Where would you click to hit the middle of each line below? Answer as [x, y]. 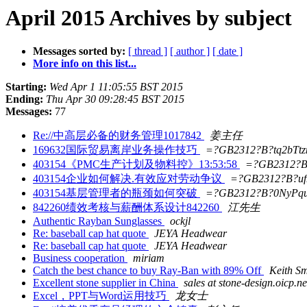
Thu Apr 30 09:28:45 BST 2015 [115, 99]
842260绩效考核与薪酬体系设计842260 [127, 208]
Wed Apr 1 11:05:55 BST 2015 [116, 87]
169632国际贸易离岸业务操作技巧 [116, 150]
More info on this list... [85, 64]
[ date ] [228, 51]
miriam [149, 258]
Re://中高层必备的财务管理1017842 [119, 136]
